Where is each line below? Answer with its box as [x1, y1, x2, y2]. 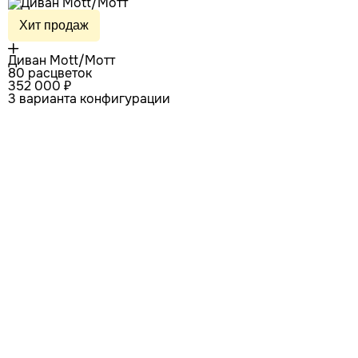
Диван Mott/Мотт [8, 52, 115, 70]
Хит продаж [19, 18, 89, 33]
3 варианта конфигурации [8, 90, 170, 108]
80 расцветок [8, 65, 92, 82]
